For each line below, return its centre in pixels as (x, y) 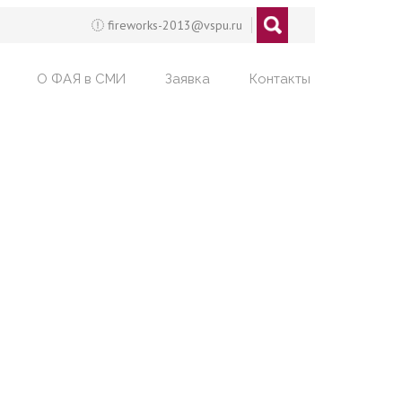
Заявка (188, 79)
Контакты (280, 79)
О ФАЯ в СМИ (81, 79)
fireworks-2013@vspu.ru (173, 25)
